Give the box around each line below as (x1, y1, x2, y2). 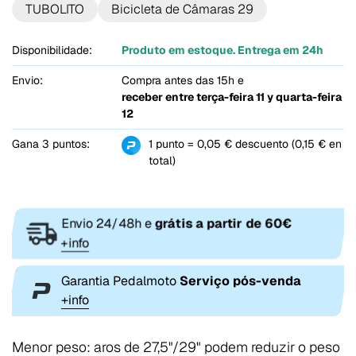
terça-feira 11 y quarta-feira (195, 90, 342, 105)
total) (148, 153, 176, 168)
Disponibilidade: (12, 43, 92, 58)
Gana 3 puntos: (12, 137, 90, 152)
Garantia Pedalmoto (61, 273, 180, 290)
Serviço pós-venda (180, 273, 301, 290)
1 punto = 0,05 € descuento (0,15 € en (148, 137, 342, 152)
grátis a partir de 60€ (155, 215, 292, 232)
